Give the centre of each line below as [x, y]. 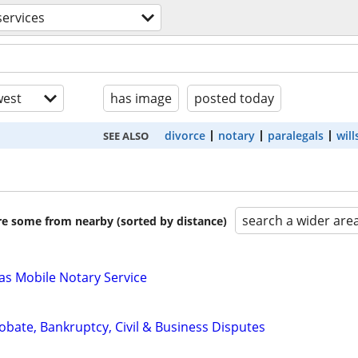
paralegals [295, 135]
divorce [185, 135]
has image [141, 98]
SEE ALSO [125, 135]
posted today [234, 98]
